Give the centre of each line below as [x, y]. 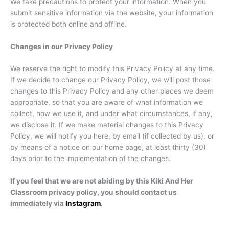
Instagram [83, 204]
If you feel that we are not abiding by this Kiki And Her [102, 181]
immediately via [38, 204]
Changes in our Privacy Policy [62, 46]
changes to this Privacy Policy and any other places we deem [112, 91]
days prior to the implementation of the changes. [90, 159]
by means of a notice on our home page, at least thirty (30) [108, 147]
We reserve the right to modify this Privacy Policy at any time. [112, 69]
